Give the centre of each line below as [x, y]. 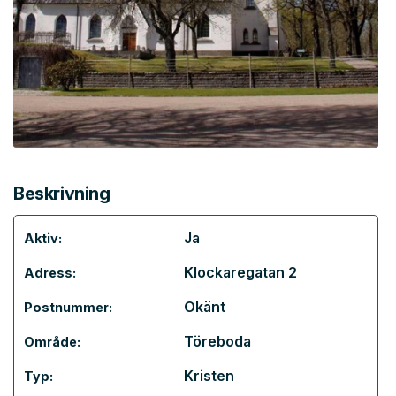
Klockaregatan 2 [240, 272]
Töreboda [217, 341]
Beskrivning [62, 194]
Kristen [209, 376]
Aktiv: [43, 238]
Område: [52, 342]
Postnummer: [68, 307]
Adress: [50, 273]
